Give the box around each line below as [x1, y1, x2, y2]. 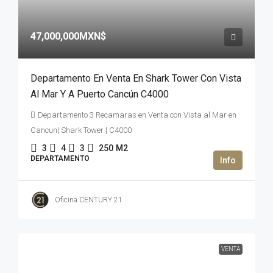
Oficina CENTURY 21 [55, 195, 122, 204]
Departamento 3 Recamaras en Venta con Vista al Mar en [38, 110, 236, 119]
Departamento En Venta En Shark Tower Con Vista [30, 73, 241, 84]
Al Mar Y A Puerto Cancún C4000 [30, 88, 169, 100]
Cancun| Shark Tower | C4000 [30, 126, 132, 135]
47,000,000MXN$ [30, 30, 106, 42]
